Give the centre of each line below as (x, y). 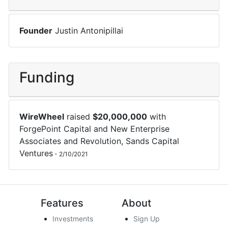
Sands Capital (153, 141)
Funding (47, 77)
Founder (36, 30)
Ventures (36, 153)
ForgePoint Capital (55, 129)
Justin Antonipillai (89, 30)
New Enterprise (140, 129)
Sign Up (147, 218)
